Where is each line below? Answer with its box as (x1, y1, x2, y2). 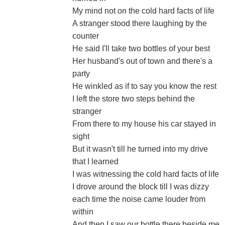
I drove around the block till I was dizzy (72, 182, 209, 191)
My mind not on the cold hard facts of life (72, 7, 214, 15)
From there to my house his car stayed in (72, 120, 216, 128)
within (72, 207, 93, 216)
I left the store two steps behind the (72, 94, 195, 103)
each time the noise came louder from (72, 195, 205, 203)
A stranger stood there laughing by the (72, 19, 207, 28)
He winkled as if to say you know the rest (72, 82, 216, 90)
